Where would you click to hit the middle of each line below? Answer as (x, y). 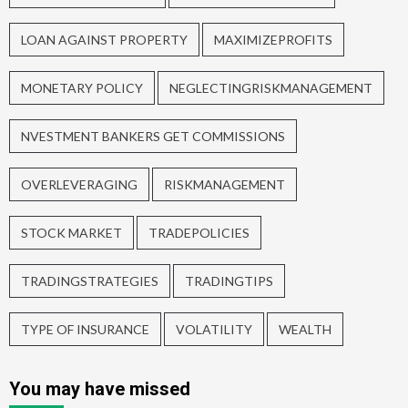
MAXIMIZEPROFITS (273, 40)
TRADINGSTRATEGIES (90, 281)
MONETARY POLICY (82, 88)
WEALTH (305, 330)
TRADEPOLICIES (199, 233)
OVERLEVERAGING (79, 185)
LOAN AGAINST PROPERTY (104, 40)
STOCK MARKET (71, 233)
